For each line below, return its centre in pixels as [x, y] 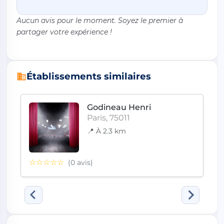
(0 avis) [80, 163]
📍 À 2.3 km [106, 131]
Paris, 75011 [108, 118]
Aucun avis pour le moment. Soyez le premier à [100, 21]
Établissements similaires [89, 76]
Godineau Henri [119, 107]
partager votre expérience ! [64, 32]
